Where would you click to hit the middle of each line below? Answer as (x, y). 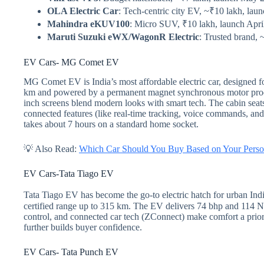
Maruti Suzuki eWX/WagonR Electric (123, 37)
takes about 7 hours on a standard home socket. (111, 124)
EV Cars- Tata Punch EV (71, 252)
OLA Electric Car (83, 11)
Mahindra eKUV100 (88, 24)
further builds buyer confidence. (83, 227)
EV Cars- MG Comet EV (71, 62)
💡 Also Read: (51, 149)
